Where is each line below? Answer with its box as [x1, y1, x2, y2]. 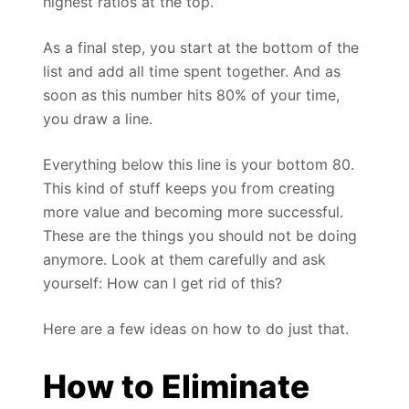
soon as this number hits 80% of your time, [42, 86, 340, 105]
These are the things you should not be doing [42, 226, 357, 246]
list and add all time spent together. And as [42, 62, 341, 81]
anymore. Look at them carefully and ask [42, 250, 326, 269]
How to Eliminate [42, 367, 309, 406]
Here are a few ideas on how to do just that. [42, 320, 349, 339]
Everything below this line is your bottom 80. [42, 155, 354, 174]
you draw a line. [42, 110, 152, 129]
